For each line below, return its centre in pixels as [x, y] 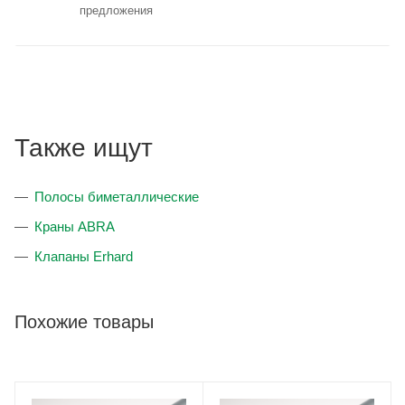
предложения [116, 11]
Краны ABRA [75, 227]
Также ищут [84, 148]
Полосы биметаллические [117, 197]
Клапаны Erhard [84, 257]
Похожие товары [84, 322]
